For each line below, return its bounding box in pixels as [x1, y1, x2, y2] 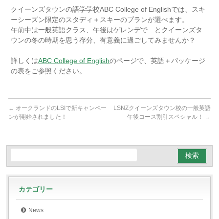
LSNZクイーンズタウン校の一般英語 [113, 105, 211, 111]
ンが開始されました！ [8, 113, 67, 120]
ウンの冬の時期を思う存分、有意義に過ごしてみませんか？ [11, 36, 196, 44]
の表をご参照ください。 [11, 67, 87, 75]
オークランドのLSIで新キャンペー [14, 105, 107, 111]
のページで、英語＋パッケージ [109, 57, 206, 65]
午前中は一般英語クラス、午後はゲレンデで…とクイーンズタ [11, 26, 203, 34]
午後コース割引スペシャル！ [127, 113, 205, 120]
